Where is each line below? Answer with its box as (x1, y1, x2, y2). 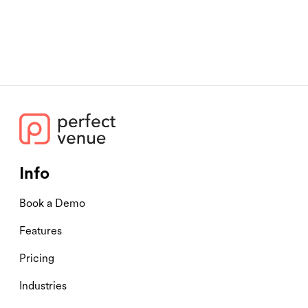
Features (19, 223, 62, 237)
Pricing (19, 251, 54, 265)
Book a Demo (19, 196, 85, 210)
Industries (19, 278, 67, 292)
